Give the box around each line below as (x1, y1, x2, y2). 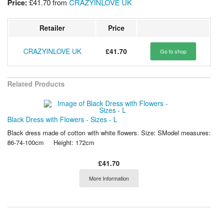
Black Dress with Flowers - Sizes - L (7, 114, 117, 125)
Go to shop (160, 47, 186, 55)
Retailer (39, 22, 65, 33)
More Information (89, 174, 129, 182)
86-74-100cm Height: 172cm (7, 138, 96, 147)
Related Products (7, 79, 65, 89)
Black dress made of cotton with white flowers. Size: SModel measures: (7, 128, 211, 138)
